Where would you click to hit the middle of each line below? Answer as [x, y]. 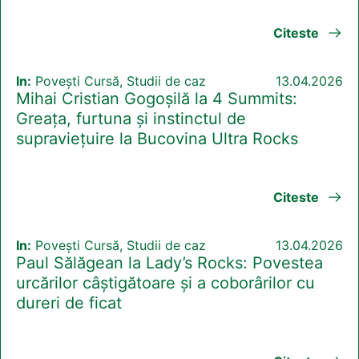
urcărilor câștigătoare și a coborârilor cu [165, 283]
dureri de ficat [69, 303]
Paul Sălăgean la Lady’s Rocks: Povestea [169, 263]
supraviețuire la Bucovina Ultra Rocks [157, 139]
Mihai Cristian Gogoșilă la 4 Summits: [157, 99]
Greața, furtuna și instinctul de [131, 119]
